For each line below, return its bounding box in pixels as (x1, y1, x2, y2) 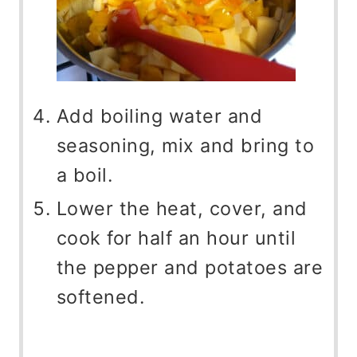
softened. (56, 285, 145, 309)
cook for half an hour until (56, 226, 296, 250)
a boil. (56, 163, 113, 187)
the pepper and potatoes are (56, 256, 324, 280)
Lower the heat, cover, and (56, 197, 308, 221)
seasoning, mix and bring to (56, 134, 315, 158)
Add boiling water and (56, 104, 263, 128)
